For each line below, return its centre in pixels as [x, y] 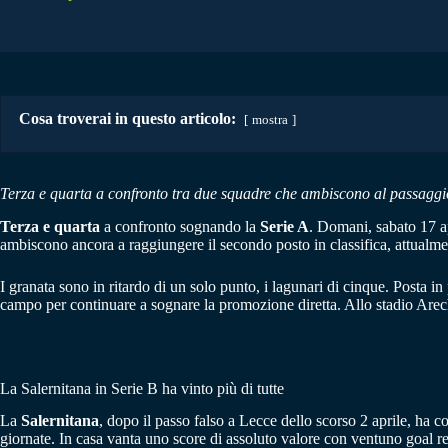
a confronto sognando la [180, 226]
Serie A [284, 226]
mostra [270, 119]
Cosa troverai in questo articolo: [127, 118]
